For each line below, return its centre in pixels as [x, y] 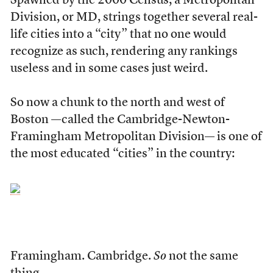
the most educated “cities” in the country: [122, 154]
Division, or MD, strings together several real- [134, 18]
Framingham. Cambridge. [82, 257]
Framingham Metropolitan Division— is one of [136, 137]
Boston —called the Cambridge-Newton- [120, 120]
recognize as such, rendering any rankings [124, 52]
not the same [202, 257]
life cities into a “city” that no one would [118, 35]
